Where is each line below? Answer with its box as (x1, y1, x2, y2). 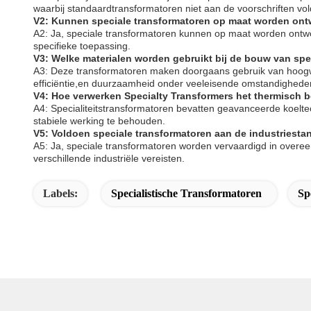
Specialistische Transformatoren (111, 187, 262, 199)
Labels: (43, 187, 78, 199)
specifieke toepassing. (33, 40, 131, 51)
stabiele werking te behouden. (33, 115, 165, 126)
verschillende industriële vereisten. (33, 153, 185, 164)
